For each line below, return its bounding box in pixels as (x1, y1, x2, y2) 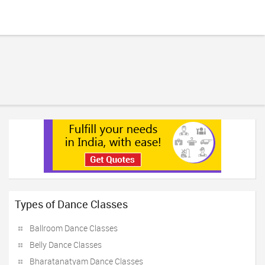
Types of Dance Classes (15, 197, 128, 211)
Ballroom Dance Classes (30, 222, 118, 234)
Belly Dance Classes (30, 239, 102, 250)
